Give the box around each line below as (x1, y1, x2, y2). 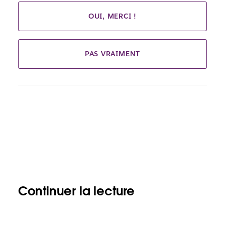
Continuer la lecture (18, 183, 135, 199)
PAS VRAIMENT (84, 49, 141, 59)
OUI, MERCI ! (88, 12, 137, 21)
